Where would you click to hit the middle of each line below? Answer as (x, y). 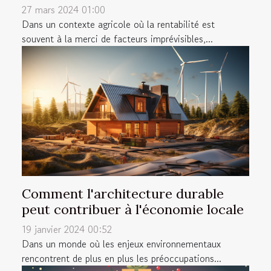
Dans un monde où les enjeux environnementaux (121, 243)
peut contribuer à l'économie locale (133, 209)
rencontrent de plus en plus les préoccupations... (122, 258)
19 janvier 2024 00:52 (67, 229)
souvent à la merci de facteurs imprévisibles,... (117, 38)
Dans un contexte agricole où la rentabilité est (118, 24)
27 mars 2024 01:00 (64, 9)
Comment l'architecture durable (123, 193)
